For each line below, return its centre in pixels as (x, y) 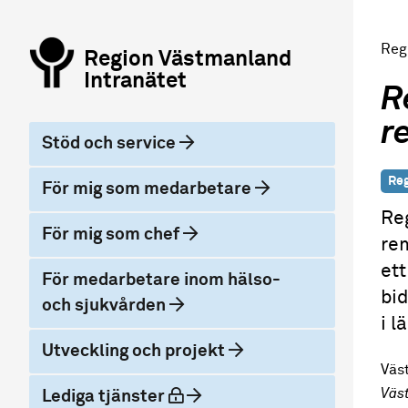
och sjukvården (106, 306)
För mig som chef (112, 235)
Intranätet (135, 81)
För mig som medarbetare (148, 189)
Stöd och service (111, 143)
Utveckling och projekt (135, 351)
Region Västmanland (188, 59)
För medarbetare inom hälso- (161, 280)
